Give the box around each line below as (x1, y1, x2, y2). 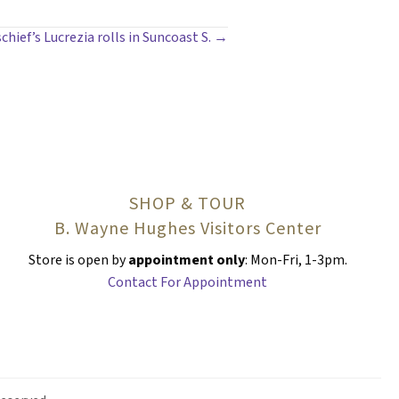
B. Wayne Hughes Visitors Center (53, 216, 322, 239)
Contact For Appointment (108, 272, 268, 292)
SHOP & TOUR (129, 191, 247, 214)
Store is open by (28, 249, 126, 270)
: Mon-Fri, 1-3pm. (244, 249, 347, 270)
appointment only (125, 249, 245, 270)
